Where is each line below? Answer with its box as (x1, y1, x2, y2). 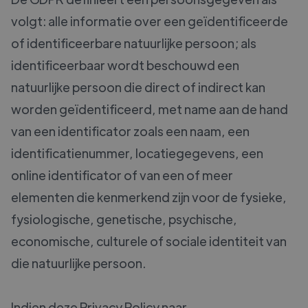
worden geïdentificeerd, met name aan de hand (11, 101, 288, 118)
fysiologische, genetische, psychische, (11, 211, 237, 228)
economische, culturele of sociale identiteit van (11, 233, 287, 250)
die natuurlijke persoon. (11, 255, 146, 272)
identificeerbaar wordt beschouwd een (11, 57, 239, 74)
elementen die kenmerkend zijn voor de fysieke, (11, 189, 287, 206)
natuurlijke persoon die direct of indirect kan (11, 79, 265, 96)
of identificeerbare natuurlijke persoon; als (11, 35, 256, 52)
